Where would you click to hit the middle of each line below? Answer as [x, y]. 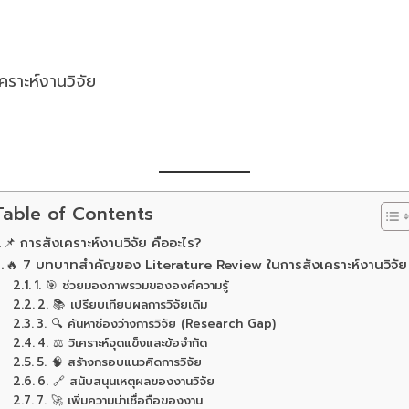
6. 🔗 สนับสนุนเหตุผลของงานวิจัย [126, 381]
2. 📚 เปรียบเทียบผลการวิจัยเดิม [122, 304]
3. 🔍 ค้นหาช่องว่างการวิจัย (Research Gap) [156, 324]
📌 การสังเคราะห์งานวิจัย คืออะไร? [102, 243]
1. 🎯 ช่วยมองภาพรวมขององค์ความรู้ [131, 285]
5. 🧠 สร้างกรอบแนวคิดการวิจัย [119, 362]
